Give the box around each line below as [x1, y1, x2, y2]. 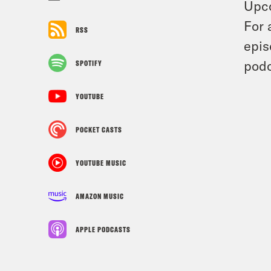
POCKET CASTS [76, 125, 122, 134]
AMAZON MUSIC [76, 191, 124, 201]
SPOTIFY [76, 58, 102, 68]
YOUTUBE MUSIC [76, 158, 126, 168]
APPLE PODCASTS [76, 224, 131, 234]
